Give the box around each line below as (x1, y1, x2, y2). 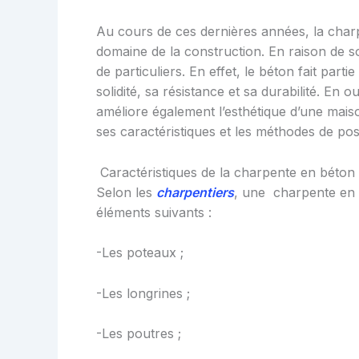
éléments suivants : (96, 204, 212, 220)
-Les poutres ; (96, 325, 181, 342)
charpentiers (156, 184, 234, 200)
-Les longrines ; (96, 284, 190, 301)
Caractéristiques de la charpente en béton (96, 163, 355, 180)
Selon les (96, 184, 156, 200)
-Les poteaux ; (96, 244, 184, 261)
